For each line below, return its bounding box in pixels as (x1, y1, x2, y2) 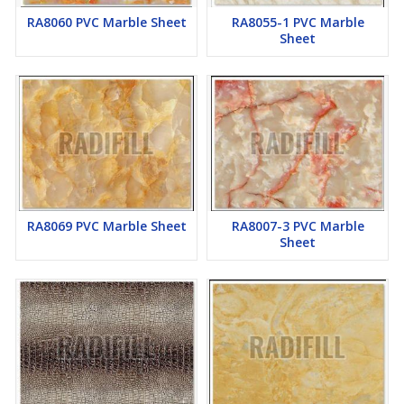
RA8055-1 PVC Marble (231, 14, 364, 32)
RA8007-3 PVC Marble (231, 217, 364, 235)
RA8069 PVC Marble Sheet (26, 217, 187, 235)
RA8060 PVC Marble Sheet (26, 14, 187, 32)
